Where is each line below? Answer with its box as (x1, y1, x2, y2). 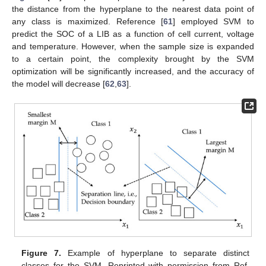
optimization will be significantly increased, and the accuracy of (12, 66, 254, 77)
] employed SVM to (173, 17, 254, 27)
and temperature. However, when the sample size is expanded (12, 42, 254, 52)
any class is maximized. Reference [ (12, 17, 164, 27)
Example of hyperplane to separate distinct (61, 248, 249, 258)
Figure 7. (21, 248, 62, 258)
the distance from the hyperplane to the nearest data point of (12, 4, 254, 14)
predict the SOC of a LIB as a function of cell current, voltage (12, 29, 254, 39)
